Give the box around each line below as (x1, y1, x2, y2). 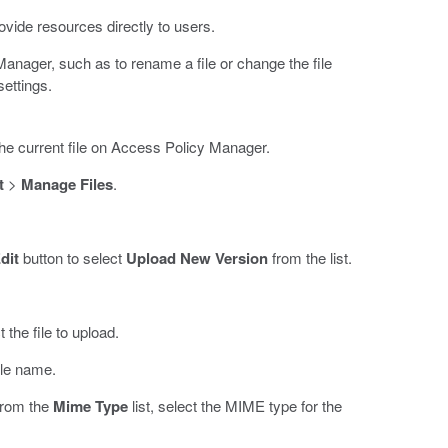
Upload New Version (125, 247, 268, 270)
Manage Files (20, 173, 113, 196)
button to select (18, 247, 126, 269)
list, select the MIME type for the (127, 395, 342, 417)
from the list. (267, 247, 352, 269)
